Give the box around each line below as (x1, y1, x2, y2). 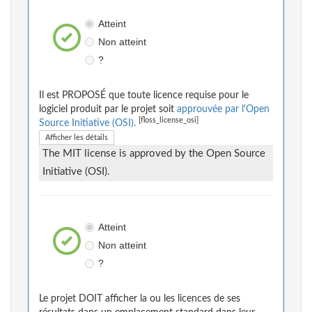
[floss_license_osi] (139, 117, 198, 125)
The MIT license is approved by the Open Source (42, 148, 265, 159)
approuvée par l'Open (177, 104, 270, 115)
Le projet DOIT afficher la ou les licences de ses (39, 294, 240, 304)
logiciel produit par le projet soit (39, 104, 177, 115)
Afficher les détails (45, 134, 108, 142)
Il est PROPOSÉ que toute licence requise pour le (39, 91, 249, 101)
